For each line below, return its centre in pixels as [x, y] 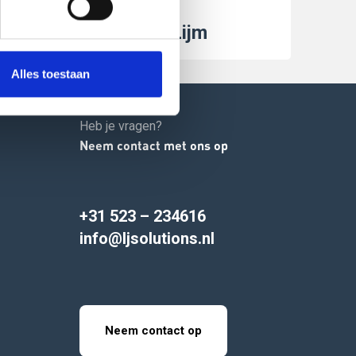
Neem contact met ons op [154, 145]
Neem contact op [153, 330]
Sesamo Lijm [151, 32]
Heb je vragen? [121, 126]
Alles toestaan [50, 74]
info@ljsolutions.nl [147, 238]
